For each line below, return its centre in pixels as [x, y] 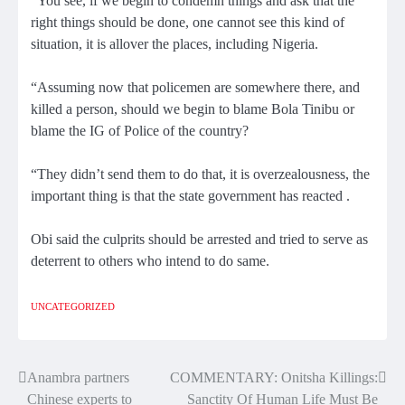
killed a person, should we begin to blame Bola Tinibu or [193, 109]
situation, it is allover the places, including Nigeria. [174, 44]
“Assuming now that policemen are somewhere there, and [195, 88]
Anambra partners [78, 377]
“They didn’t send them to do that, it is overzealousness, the [200, 174]
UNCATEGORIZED [73, 306]
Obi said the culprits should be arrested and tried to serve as [199, 240]
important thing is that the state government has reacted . [190, 196]
